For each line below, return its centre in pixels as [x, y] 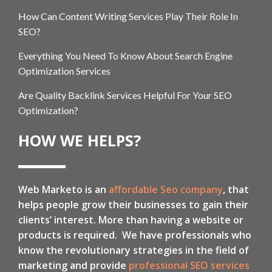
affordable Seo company [166, 189]
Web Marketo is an [63, 189]
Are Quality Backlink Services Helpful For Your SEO [125, 95]
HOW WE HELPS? [80, 140]
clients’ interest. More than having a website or [131, 219]
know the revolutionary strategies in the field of [134, 250]
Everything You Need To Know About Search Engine [125, 55]
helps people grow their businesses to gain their [133, 204]
